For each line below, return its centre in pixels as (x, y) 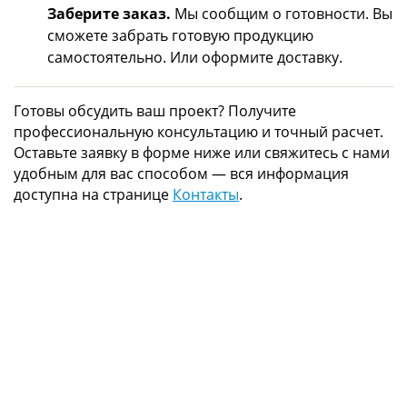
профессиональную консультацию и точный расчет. (199, 131)
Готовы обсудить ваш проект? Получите (155, 110)
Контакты (206, 194)
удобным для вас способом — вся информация (181, 173)
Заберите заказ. (109, 13)
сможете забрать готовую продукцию (180, 35)
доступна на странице (93, 194)
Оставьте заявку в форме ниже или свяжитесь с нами (202, 152)
